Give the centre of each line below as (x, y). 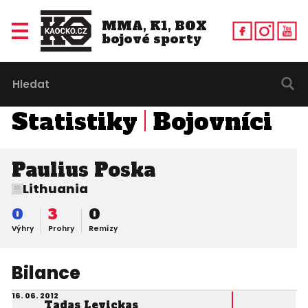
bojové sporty (151, 38)
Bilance (46, 273)
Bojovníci (212, 122)
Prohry (61, 229)
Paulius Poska (83, 170)
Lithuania (55, 189)
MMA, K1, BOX (154, 25)
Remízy (103, 229)
